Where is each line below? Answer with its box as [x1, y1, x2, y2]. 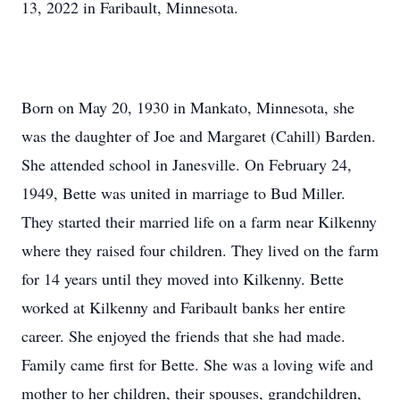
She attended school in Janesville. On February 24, [21, 154, 352, 175]
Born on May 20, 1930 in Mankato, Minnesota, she [21, 96, 354, 118]
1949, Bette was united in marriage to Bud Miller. [21, 182, 346, 204]
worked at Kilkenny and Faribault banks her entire [21, 296, 346, 318]
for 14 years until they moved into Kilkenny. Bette [21, 268, 344, 289]
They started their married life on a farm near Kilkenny [21, 211, 377, 232]
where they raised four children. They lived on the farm [21, 239, 379, 261]
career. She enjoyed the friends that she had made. [21, 325, 346, 346]
